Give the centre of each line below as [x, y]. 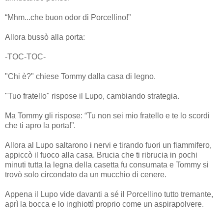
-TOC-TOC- [25, 56]
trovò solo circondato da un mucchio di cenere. [86, 174]
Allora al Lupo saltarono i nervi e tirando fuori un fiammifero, [108, 145]
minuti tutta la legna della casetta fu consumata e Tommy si [107, 165]
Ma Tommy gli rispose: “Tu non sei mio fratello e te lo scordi [107, 115]
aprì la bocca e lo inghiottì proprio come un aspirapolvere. [104, 204]
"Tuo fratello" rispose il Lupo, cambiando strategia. [92, 96]
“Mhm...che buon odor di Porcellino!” [68, 17]
